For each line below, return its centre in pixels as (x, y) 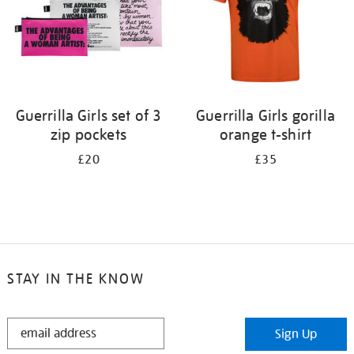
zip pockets (88, 134)
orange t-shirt (265, 134)
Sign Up (296, 334)
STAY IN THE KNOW (75, 279)
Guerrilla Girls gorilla (265, 115)
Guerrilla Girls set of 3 (88, 115)
